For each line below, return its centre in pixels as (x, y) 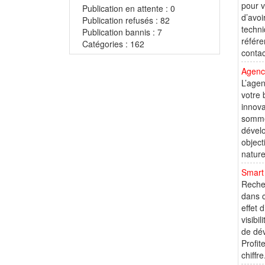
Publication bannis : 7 (122, 32)
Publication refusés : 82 (126, 20)
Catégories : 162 (113, 44)
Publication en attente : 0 (129, 9)
